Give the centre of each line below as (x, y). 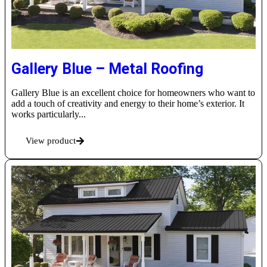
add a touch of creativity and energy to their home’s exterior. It (128, 104)
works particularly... (49, 114)
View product (51, 141)
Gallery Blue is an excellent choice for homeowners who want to (133, 93)
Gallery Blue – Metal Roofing (107, 69)
